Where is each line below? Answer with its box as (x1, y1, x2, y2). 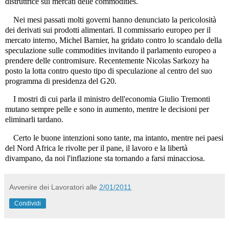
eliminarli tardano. (5, 115, 63, 124)
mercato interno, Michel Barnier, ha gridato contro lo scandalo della (5, 35, 222, 44)
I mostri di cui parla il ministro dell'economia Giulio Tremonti (5, 95, 210, 104)
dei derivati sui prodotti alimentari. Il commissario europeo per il (5, 25, 211, 34)
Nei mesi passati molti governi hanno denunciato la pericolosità (5, 15, 216, 24)
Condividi (14, 200, 41, 208)
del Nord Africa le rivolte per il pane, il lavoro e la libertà (5, 144, 188, 153)
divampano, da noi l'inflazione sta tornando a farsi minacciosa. (5, 154, 205, 163)
